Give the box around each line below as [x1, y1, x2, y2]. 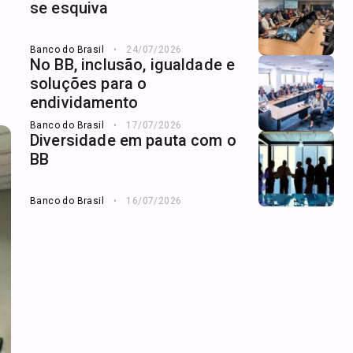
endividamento [30, 92, 138, 112]
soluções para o [30, 73, 147, 93]
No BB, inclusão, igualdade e [30, 54, 236, 74]
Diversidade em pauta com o [30, 130, 236, 150]
